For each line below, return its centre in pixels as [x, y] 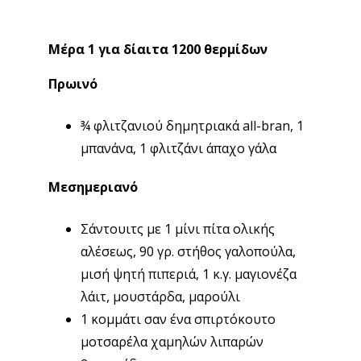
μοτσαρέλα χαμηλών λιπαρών [172, 341]
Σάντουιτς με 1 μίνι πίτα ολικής [177, 228]
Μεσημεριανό [93, 187]
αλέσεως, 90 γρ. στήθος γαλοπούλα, [188, 251]
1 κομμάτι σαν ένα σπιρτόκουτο [178, 319]
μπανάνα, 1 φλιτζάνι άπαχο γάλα [178, 148]
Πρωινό [73, 83]
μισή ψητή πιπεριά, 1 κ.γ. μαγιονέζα [188, 274]
